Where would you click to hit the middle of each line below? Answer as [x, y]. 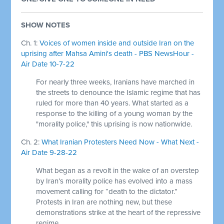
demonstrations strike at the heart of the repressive [118, 212]
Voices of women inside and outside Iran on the [117, 43]
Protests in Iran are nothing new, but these [104, 202]
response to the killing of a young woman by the [114, 113]
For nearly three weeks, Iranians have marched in [115, 82]
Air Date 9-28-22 [49, 152]
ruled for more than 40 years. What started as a [112, 103]
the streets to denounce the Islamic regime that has [118, 92]
